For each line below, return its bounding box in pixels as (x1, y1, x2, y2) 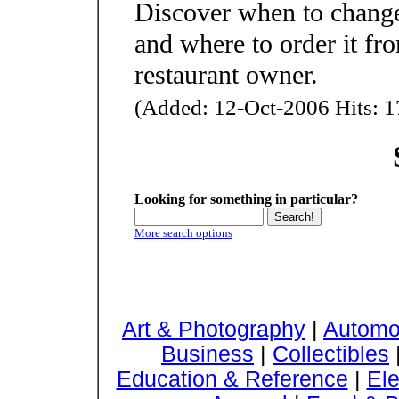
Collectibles (273, 341, 389, 366)
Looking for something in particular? (134, 191, 358, 207)
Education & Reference (116, 366, 348, 391)
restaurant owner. (134, 59, 318, 90)
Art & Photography (122, 316, 305, 341)
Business (161, 341, 254, 366)
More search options (134, 225, 232, 240)
